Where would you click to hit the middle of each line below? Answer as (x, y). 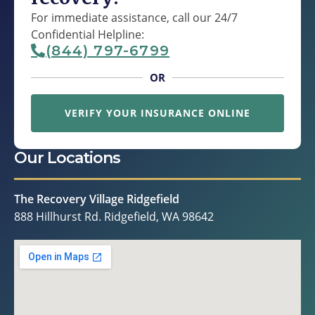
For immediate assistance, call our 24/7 (134, 18)
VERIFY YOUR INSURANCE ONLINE (157, 113)
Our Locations (67, 158)
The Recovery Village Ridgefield (97, 199)
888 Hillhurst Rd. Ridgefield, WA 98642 (114, 217)
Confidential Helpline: (88, 35)
